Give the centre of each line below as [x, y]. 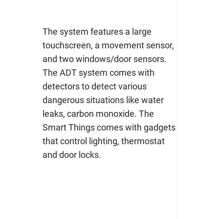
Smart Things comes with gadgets [109, 128]
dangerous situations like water [103, 100]
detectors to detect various [94, 87]
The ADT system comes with [98, 73]
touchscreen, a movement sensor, [108, 45]
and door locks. [72, 155]
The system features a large [97, 32]
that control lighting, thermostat [103, 141]
